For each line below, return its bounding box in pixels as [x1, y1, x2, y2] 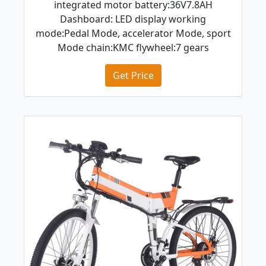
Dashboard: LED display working [60, 12, 206, 26]
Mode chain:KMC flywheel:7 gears [57, 41, 209, 55]
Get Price [112, 69, 154, 83]
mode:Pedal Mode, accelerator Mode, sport [35, 27, 231, 40]
